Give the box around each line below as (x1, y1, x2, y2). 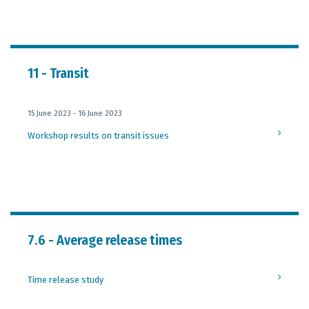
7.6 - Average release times (28, 232, 182, 248)
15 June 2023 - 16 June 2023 (28, 109, 122, 118)
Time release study (28, 275, 103, 285)
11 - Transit (28, 65, 89, 81)
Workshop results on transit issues (28, 130, 169, 141)
